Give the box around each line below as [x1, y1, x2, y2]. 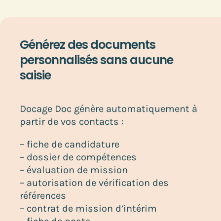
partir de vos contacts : [19, 115, 124, 127]
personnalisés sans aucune [19, 51, 173, 68]
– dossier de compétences [19, 151, 137, 163]
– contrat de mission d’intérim [19, 202, 157, 214]
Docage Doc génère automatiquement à [19, 103, 197, 114]
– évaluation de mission [19, 164, 128, 176]
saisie [19, 67, 51, 83]
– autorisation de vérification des [19, 177, 169, 188]
